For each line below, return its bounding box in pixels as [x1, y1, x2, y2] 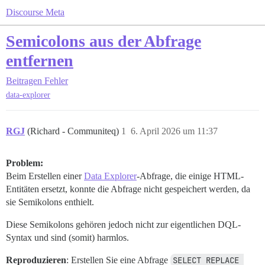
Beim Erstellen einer [6, 171, 84, 182]
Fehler [44, 76, 68, 86]
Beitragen [6, 76, 42, 86]
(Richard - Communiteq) [27, 126, 121, 137]
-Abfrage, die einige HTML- [137, 171, 244, 182]
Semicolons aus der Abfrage [6, 32, 201, 50]
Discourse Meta [6, 7, 64, 17]
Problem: [6, 158, 43, 169]
